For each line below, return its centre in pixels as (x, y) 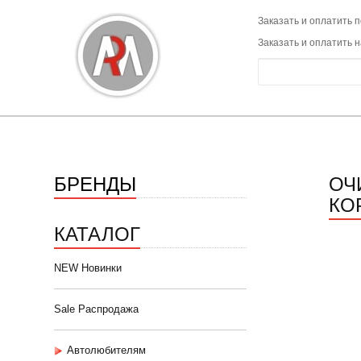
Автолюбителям (106, 350)
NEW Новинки (88, 268)
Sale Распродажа (96, 309)
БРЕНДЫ (95, 183)
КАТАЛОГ (97, 232)
